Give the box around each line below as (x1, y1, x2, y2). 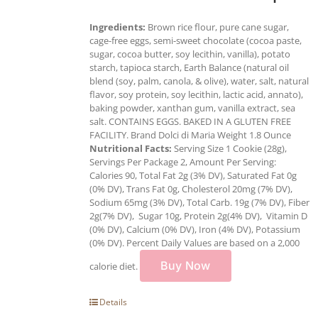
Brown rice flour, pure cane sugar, (146, 20, 289, 33)
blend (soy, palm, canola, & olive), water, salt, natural (89, 74, 309, 87)
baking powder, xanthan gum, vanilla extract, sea (89, 101, 295, 114)
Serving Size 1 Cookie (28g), (172, 141, 287, 155)
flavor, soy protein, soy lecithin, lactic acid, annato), (89, 87, 303, 101)
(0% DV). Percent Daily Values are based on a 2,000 (89, 236, 300, 249)
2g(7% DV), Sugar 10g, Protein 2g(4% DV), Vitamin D (89, 209, 307, 222)
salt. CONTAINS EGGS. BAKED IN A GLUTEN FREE (89, 114, 291, 128)
